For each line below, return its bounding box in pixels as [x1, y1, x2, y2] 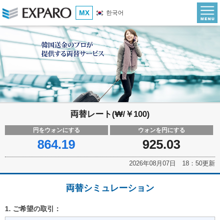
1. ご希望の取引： [5, 205, 61, 213]
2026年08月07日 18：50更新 [129, 160, 215, 167]
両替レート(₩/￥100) [70, 110, 150, 119]
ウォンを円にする [137, 127, 185, 134]
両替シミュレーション [66, 183, 154, 193]
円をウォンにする [32, 127, 80, 134]
